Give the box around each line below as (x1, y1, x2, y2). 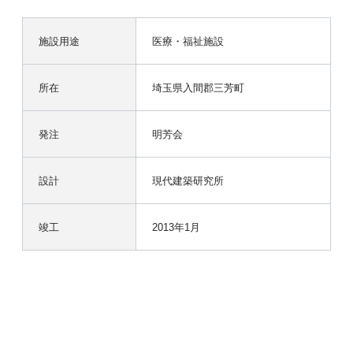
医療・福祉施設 (151, 33, 224, 48)
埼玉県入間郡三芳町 (151, 80, 244, 95)
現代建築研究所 (151, 173, 224, 188)
